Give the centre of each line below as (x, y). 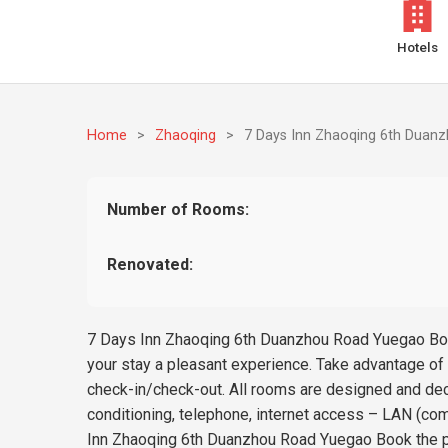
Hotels (418, 47)
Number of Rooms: (178, 209)
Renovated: (150, 264)
